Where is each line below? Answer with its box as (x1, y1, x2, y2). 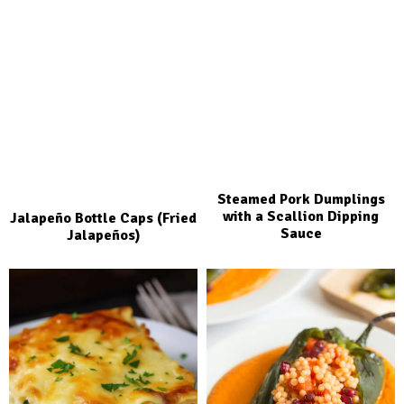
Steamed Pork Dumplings (216, 189, 385, 208)
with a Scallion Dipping (223, 207, 379, 225)
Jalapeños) (66, 225, 141, 244)
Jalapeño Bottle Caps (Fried (10, 208, 197, 227)
